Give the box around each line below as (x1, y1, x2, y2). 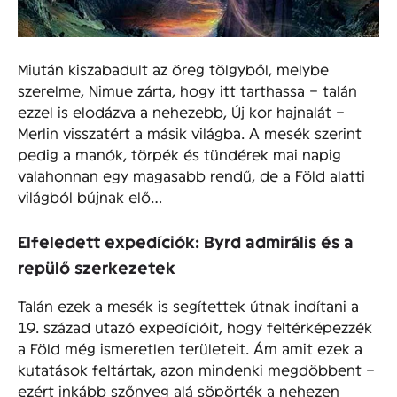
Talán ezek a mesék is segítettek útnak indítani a (18, 297, 359, 315)
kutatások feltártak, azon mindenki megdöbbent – (18, 361, 375, 378)
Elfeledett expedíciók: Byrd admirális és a (18, 231, 354, 251)
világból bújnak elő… (18, 187, 162, 205)
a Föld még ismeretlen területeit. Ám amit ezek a (18, 339, 362, 357)
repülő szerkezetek (18, 257, 175, 276)
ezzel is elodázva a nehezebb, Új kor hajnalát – (18, 102, 345, 120)
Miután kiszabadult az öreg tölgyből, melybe (18, 59, 329, 77)
